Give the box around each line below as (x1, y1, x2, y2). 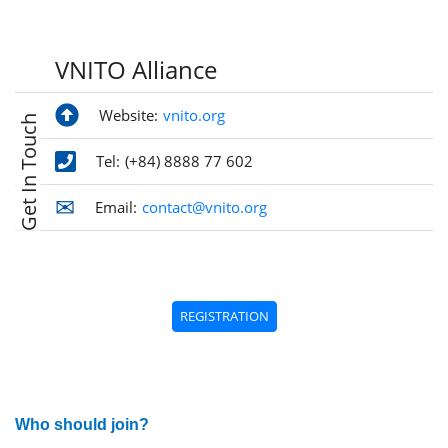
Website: (99, 105, 158, 126)
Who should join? (15, 416, 149, 434)
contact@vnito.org (142, 197, 267, 218)
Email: (95, 197, 137, 218)
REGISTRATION (179, 307, 269, 326)
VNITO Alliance (55, 53, 217, 87)
